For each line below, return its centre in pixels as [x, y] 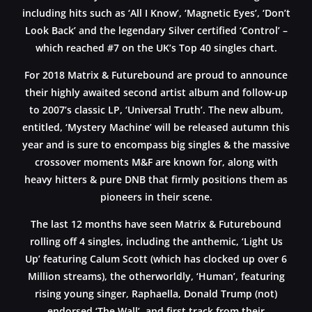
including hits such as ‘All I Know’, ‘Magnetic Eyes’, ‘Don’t [156, 13]
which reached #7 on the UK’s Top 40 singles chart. [156, 47]
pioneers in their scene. [156, 196]
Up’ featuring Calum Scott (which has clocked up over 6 [156, 258]
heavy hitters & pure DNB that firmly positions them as [156, 179]
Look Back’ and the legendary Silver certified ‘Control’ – [156, 30]
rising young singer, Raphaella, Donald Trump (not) [156, 293]
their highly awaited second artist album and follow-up [156, 92]
